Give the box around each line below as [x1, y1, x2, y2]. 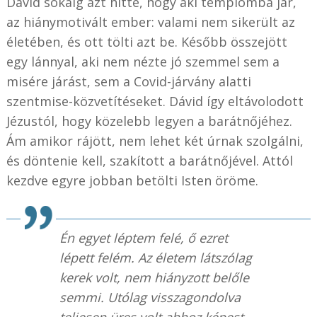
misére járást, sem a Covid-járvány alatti [6, 72, 251, 90]
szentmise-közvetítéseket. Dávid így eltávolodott [6, 92, 304, 110]
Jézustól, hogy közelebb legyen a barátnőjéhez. [6, 112, 292, 129]
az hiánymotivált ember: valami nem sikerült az [6, 13, 295, 30]
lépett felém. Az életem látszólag [59, 248, 252, 266]
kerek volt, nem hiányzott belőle [59, 268, 249, 286]
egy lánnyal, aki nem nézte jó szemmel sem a [6, 52, 279, 70]
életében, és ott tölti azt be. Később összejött [6, 33, 287, 50]
